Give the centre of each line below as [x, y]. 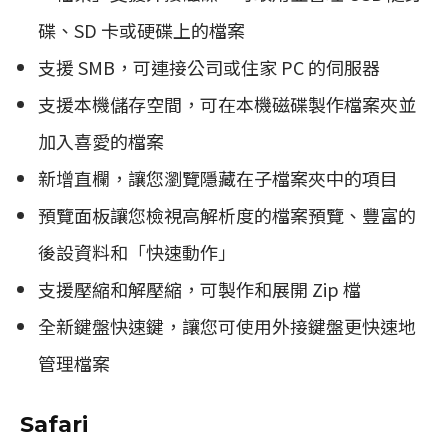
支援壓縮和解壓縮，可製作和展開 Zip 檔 [199, 288]
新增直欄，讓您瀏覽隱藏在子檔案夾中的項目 [218, 177]
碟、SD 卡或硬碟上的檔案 [141, 29]
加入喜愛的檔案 [101, 140]
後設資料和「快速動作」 [137, 251]
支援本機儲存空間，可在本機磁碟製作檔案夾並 [227, 103]
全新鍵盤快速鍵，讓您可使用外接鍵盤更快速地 [227, 325]
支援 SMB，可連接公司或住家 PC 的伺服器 [209, 66]
